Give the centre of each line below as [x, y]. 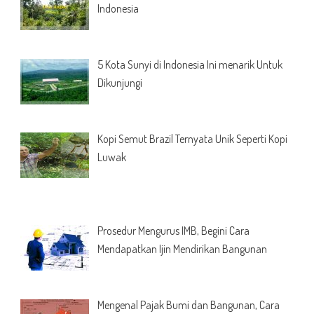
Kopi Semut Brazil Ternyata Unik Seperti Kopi [192, 138]
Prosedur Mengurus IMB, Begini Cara [173, 231]
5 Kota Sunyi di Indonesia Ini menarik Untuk [190, 64]
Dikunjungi [120, 82]
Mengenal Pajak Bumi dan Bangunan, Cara [188, 305]
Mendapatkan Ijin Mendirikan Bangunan [182, 249]
